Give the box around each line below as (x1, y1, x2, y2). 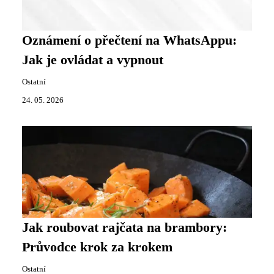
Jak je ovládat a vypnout (22, 53, 163, 67)
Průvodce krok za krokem (22, 240, 172, 254)
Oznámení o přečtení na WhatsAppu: (22, 33, 237, 48)
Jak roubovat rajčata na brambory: (22, 220, 227, 235)
